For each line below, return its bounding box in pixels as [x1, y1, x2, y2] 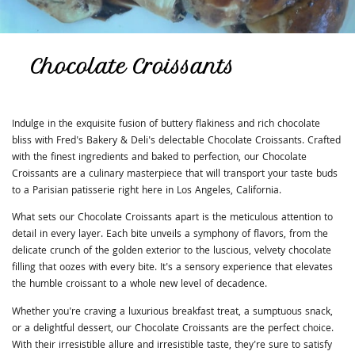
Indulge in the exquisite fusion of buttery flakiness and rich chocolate [12, 116, 321, 134]
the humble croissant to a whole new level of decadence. [12, 277, 268, 294]
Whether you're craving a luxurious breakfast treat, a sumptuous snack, [12, 303, 334, 321]
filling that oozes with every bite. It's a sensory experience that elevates [12, 260, 334, 277]
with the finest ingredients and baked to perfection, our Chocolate [12, 150, 307, 167]
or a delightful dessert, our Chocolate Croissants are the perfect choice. [12, 320, 334, 338]
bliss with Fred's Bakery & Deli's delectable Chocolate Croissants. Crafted [12, 133, 342, 151]
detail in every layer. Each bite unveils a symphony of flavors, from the [12, 227, 329, 244]
